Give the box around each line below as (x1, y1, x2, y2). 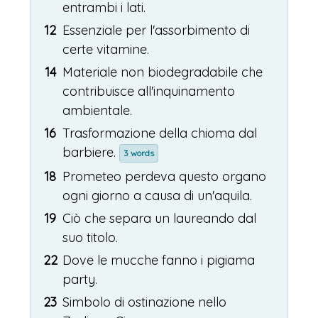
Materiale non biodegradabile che (62, 64, 263, 80)
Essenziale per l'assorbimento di (62, 22, 251, 38)
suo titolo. (62, 229, 119, 246)
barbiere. (62, 144, 120, 160)
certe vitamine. (62, 41, 150, 57)
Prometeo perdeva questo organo (62, 168, 267, 185)
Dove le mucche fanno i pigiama (62, 252, 256, 268)
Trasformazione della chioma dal (62, 125, 258, 141)
